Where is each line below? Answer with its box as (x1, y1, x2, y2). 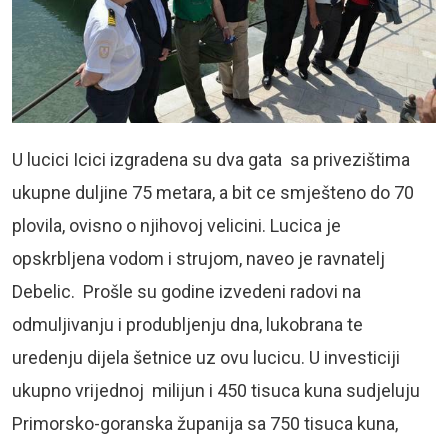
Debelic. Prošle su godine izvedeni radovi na (12, 280, 361, 302)
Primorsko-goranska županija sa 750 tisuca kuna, (12, 412, 398, 434)
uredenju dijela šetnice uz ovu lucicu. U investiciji (12, 346, 400, 368)
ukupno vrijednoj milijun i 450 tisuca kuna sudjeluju (12, 379, 420, 401)
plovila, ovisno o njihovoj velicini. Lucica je (12, 214, 341, 236)
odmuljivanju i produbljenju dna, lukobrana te (12, 313, 363, 335)
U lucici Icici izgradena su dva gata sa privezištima (12, 148, 410, 170)
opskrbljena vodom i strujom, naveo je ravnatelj (12, 247, 385, 269)
